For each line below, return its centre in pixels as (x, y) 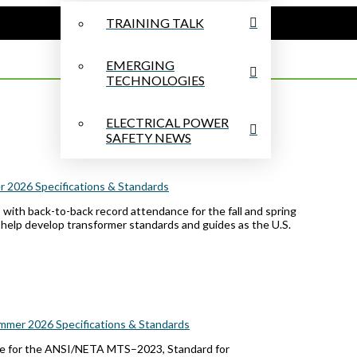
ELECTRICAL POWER (167, 123)
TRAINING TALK (155, 23)
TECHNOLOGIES (155, 80)
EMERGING (140, 65)
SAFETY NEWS (149, 138)
